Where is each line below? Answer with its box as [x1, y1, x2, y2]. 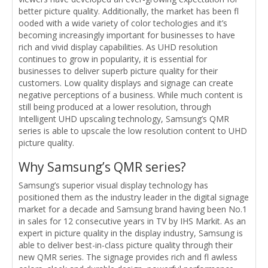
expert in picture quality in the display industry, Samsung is [19, 227, 243, 239]
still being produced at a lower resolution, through [19, 100, 211, 112]
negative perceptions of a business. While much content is [19, 89, 243, 100]
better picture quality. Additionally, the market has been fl [19, 5, 239, 17]
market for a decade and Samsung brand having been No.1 [19, 203, 247, 215]
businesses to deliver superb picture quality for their [19, 65, 218, 77]
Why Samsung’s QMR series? [19, 158, 186, 175]
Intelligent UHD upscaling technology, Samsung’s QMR [19, 112, 229, 124]
